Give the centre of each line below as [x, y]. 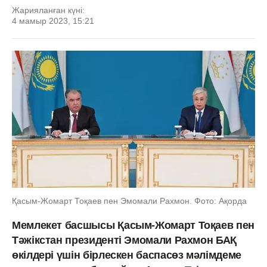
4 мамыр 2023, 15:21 [53, 21]
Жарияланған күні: [48, 10]
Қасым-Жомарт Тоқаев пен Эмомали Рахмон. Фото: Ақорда [129, 201]
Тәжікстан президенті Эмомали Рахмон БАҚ [124, 240]
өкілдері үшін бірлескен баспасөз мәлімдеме [127, 255]
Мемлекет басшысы [63, 225]
